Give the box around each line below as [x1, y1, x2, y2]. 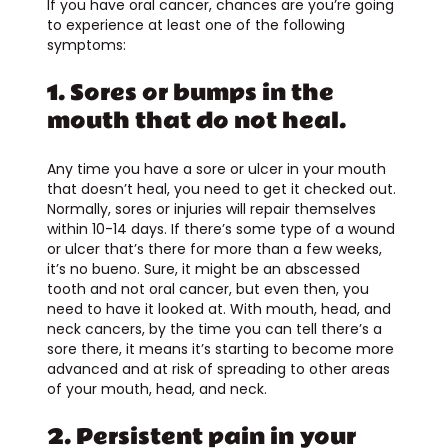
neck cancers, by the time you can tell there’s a [46, 318, 382, 339]
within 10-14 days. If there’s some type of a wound [46, 218, 395, 239]
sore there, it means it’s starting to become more [46, 338, 394, 359]
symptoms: [46, 34, 126, 55]
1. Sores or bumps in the [46, 75, 334, 110]
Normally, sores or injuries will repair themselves [46, 198, 376, 219]
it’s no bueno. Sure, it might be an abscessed [46, 258, 360, 279]
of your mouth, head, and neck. [46, 378, 271, 399]
